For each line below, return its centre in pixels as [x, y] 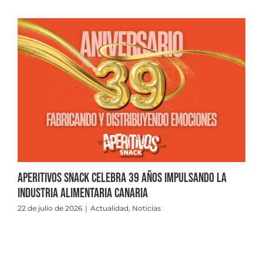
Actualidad [109, 208]
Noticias [146, 208]
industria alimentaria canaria [83, 193]
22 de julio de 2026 [50, 208]
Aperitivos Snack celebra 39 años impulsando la [122, 178]
